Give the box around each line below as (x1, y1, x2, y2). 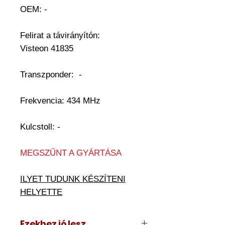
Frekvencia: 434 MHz (20, 95, 100, 105)
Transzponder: (20, 69, 79, 79)
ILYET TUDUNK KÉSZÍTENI (20, 174, 126, 184)
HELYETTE (20, 187, 62, 197)
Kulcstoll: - (20, 122, 60, 132)
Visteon (20, 43, 51, 53)
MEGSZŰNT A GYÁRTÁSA (20, 148, 122, 158)
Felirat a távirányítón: (20, 30, 100, 40)
